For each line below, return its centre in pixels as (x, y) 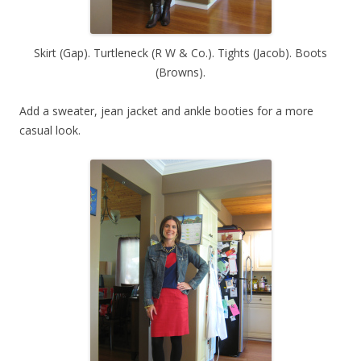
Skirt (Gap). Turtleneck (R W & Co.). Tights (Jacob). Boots (180, 52)
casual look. (50, 130)
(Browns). (180, 72)
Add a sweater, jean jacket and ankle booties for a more (166, 110)
